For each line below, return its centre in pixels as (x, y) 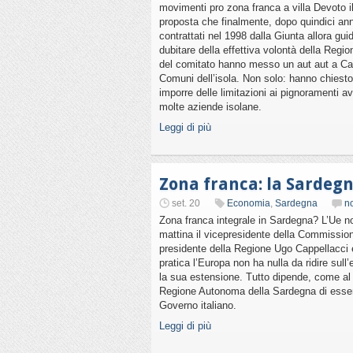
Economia (249, 203)
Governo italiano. (198, 305)
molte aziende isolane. (210, 107)
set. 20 (186, 203)
